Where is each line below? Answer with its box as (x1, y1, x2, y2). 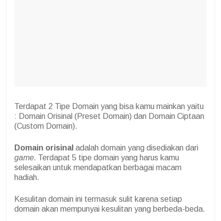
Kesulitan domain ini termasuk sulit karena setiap (14, 195, 182, 204)
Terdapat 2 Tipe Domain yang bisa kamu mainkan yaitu (14, 102, 204, 111)
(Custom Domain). (14, 122, 77, 131)
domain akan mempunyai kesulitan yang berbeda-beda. (14, 205, 205, 214)
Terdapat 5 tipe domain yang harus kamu (38, 153, 179, 162)
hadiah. (14, 173, 39, 182)
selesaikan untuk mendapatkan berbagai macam (14, 163, 182, 172)
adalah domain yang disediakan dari (74, 144, 198, 152)
